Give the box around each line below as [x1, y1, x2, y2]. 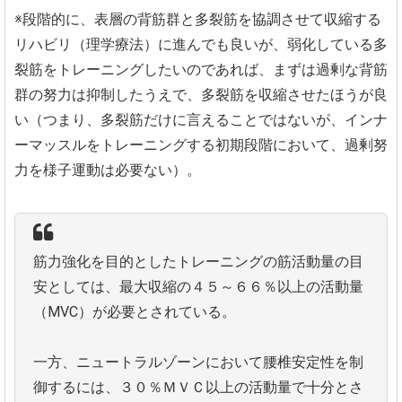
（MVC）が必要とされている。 [33, 303, 236, 321]
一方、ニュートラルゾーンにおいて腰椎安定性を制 [33, 354, 363, 371]
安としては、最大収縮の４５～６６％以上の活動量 [33, 278, 363, 296]
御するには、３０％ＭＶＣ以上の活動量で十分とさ [33, 379, 363, 397]
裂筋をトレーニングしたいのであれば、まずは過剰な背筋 [14, 61, 388, 79]
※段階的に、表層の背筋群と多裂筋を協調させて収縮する [14, 11, 381, 29]
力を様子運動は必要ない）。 [14, 162, 201, 179]
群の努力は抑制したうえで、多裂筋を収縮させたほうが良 [14, 86, 388, 104]
